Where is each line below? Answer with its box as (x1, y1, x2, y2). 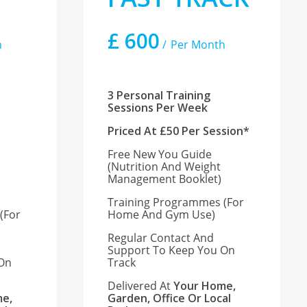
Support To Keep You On (108, 243, 236, 258)
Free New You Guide (108, 147, 212, 162)
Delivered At (108, 278, 174, 294)
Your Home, (173, 278, 236, 294)
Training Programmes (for (108, 195, 245, 210)
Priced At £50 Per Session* (108, 123, 250, 139)
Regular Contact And (108, 230, 214, 246)
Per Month (171, 37, 226, 53)
